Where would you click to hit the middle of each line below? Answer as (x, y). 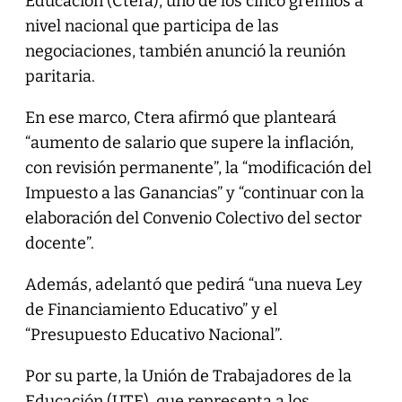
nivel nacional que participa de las (152, 26)
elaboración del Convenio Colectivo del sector (193, 218)
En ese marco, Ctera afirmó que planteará (180, 117)
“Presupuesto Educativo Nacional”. (153, 334)
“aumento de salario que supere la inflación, (189, 142)
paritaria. (60, 76)
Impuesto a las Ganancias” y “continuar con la (194, 192)
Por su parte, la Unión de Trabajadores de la (188, 376)
